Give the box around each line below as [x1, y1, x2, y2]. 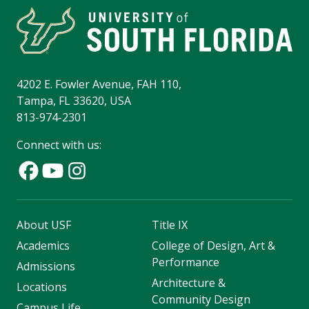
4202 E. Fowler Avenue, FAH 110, [17, 77, 181, 92]
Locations [17, 279, 67, 295]
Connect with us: [17, 137, 101, 153]
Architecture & [151, 275, 226, 291]
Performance [151, 255, 219, 270]
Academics [17, 238, 70, 254]
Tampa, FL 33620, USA [17, 93, 131, 109]
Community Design [151, 292, 250, 308]
